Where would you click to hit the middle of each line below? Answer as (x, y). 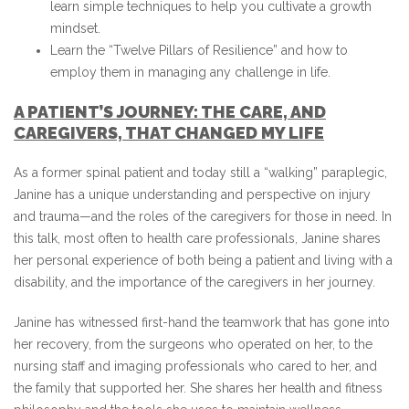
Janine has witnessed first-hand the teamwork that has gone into (202, 322)
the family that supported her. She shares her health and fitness (198, 388)
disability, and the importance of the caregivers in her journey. (194, 282)
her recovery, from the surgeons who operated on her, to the (193, 344)
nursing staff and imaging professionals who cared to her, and (195, 366)
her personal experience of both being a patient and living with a (203, 260)
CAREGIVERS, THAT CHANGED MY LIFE (169, 133)
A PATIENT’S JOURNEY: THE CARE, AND (170, 112)
